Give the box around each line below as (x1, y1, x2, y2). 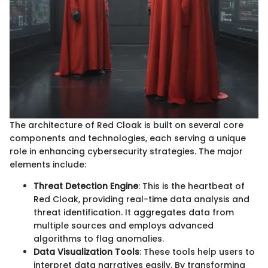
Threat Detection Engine (33, 179, 138, 192)
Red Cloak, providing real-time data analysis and (33, 193, 249, 205)
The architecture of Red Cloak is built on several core (10, 118, 243, 131)
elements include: (10, 158, 86, 170)
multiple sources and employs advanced (33, 219, 214, 232)
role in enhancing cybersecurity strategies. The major (10, 145, 243, 157)
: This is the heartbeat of (138, 179, 245, 192)
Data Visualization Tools (33, 245, 139, 258)
